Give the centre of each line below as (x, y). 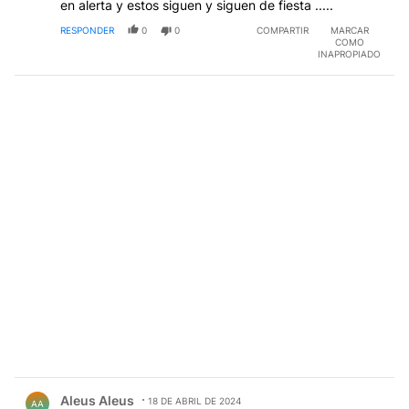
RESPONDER (87, 30)
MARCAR (349, 30)
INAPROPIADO (349, 53)
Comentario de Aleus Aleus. (110, 386)
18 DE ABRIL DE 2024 (194, 400)
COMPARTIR (283, 30)
